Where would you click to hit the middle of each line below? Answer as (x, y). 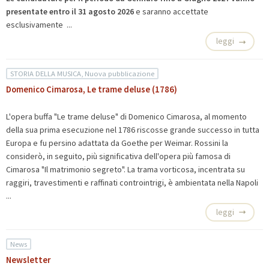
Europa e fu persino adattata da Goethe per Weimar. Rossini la (117, 143)
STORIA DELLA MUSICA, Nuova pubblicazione (83, 73)
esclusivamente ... (42, 25)
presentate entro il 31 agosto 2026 (70, 12)
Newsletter (28, 260)
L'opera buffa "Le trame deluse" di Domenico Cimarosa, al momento (126, 116)
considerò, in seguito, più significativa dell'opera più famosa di (118, 156)
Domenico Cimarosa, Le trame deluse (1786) (92, 89)
